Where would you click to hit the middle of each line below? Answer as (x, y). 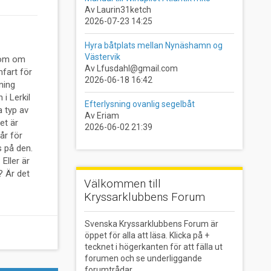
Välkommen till (123, 184)
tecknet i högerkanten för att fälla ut (153, 247)
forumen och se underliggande (143, 258)
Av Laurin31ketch (118, 9)
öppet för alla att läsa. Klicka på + (147, 235)
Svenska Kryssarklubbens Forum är (151, 224)
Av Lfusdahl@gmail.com (131, 68)
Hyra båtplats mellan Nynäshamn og (153, 45)
